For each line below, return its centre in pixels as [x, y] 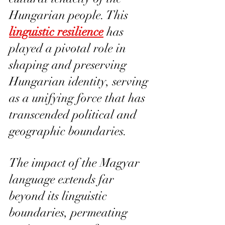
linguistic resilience [56, 31]
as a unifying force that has [79, 98]
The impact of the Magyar [76, 162]
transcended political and [74, 114]
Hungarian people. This [70, 15]
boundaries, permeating [70, 212]
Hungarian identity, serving [80, 81]
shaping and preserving [69, 65]
